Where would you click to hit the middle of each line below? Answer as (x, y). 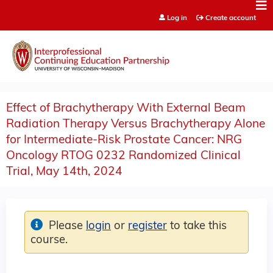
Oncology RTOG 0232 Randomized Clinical (123, 156)
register (147, 226)
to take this (197, 226)
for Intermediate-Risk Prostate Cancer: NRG (124, 140)
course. (49, 240)
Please (67, 226)
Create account (230, 18)
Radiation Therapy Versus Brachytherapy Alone (136, 124)
